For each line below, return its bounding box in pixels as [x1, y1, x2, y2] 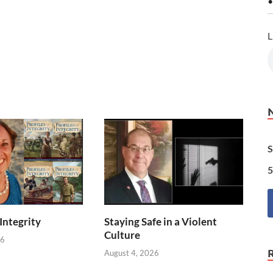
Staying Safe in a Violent [104, 215, 218, 229]
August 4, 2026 [104, 247, 160, 258]
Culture [104, 229, 141, 242]
